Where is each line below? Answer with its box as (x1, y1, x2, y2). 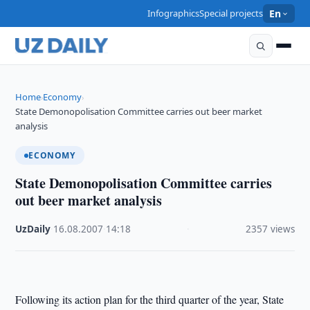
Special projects (199, 7, 264, 19)
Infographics (147, 7, 200, 19)
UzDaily (15, 223, 51, 235)
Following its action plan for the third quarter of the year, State (15, 292, 284, 307)
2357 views (245, 223, 295, 235)
